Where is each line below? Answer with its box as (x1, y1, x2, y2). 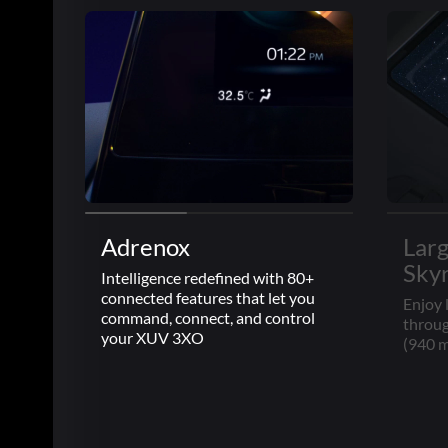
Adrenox (101, 232, 190, 262)
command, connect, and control (101, 308, 315, 328)
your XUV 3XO (101, 328, 204, 348)
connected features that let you (101, 288, 315, 308)
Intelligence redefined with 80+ (101, 268, 314, 288)
